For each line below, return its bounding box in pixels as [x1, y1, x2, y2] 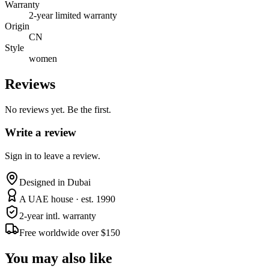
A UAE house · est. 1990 [19, 194, 115, 205]
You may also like [5, 250, 112, 267]
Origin [5, 20, 29, 31]
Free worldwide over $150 [19, 228, 120, 238]
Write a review [5, 126, 76, 139]
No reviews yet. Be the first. [5, 104, 111, 115]
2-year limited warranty [29, 10, 117, 20]
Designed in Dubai [19, 177, 91, 188]
